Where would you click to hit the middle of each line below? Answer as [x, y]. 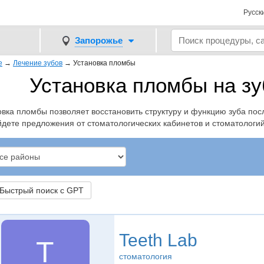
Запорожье [99, 40]
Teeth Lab [158, 240]
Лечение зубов [38, 63]
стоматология [145, 256]
